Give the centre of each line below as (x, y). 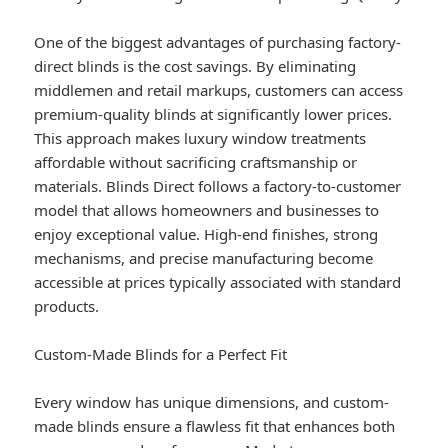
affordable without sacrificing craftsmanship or (196, 162)
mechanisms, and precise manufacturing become (204, 258)
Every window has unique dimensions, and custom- (212, 402)
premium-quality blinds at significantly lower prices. (213, 114)
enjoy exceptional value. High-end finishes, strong (206, 234)
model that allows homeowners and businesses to (207, 210)
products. (67, 306)
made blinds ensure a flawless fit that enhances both (215, 426)
